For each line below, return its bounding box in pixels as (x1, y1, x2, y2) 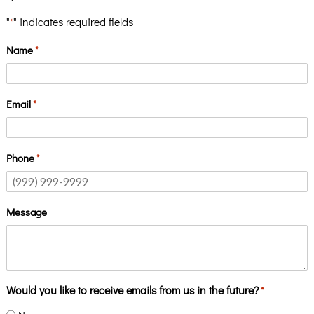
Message (6, 204, 47, 219)
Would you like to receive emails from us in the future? (6, 282, 259, 297)
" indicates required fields (13, 13, 133, 29)
